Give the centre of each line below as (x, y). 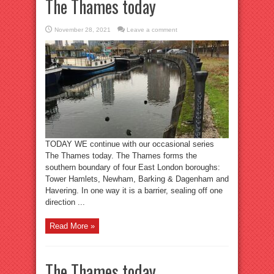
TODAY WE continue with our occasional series (130, 144)
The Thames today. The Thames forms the (121, 156)
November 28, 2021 (83, 30)
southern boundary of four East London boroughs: (133, 167)
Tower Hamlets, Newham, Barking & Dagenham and (137, 179)
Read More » (72, 226)
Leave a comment (152, 30)
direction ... (65, 202)
